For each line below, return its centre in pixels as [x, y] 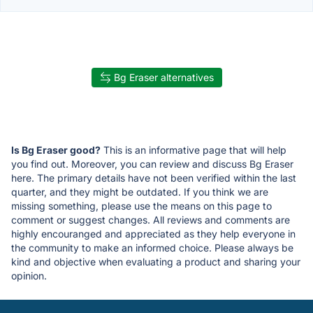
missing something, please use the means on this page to [141, 205]
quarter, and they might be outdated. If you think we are [140, 191]
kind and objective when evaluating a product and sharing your [156, 261]
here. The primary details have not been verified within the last [154, 177]
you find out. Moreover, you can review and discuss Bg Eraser [152, 163]
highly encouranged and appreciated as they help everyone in [153, 233]
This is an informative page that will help [194, 150]
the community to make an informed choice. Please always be [152, 247]
